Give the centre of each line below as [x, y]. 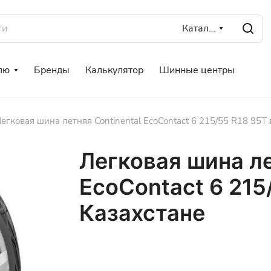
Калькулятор [114, 70]
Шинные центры [197, 70]
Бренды [52, 70]
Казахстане [142, 213]
